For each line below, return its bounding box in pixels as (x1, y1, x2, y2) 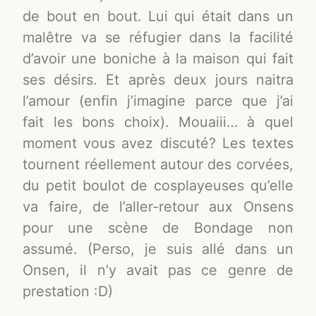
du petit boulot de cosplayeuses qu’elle (23, 177, 293, 195)
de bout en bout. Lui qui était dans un (23, 8, 293, 25)
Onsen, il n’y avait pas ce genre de (23, 262, 293, 279)
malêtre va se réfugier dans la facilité (23, 29, 293, 47)
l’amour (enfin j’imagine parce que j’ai (23, 92, 293, 110)
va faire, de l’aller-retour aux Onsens (23, 198, 293, 216)
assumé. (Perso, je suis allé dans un (23, 241, 293, 258)
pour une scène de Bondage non (23, 219, 293, 237)
